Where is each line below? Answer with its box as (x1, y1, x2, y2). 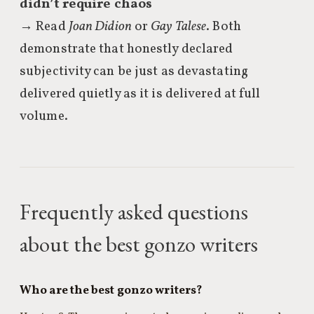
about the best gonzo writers (20, 230, 258, 258)
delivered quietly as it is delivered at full (20, 85, 261, 103)
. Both (206, 18, 241, 36)
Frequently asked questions (20, 198, 248, 226)
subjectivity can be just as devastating (20, 62, 248, 81)
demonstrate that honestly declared (20, 40, 233, 58)
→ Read (20, 18, 69, 36)
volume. (20, 107, 68, 125)
